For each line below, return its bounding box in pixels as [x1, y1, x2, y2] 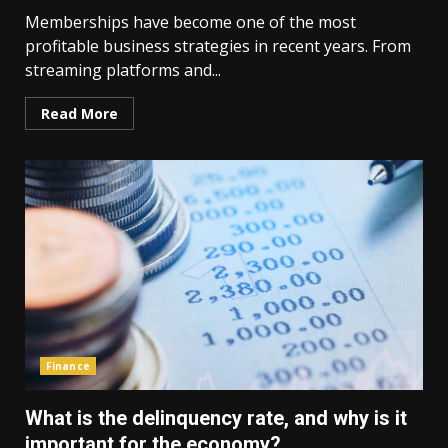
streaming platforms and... [25, 59, 221, 82]
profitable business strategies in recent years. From [25, 35, 411, 58]
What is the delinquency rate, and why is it [25, 406, 407, 431]
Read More [41, 104, 118, 124]
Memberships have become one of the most [25, 11, 356, 34]
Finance [46, 359, 90, 374]
